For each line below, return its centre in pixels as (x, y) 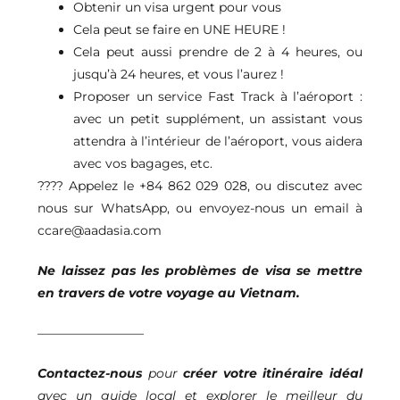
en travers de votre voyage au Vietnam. (169, 293)
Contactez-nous (93, 374)
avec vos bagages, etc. (143, 164)
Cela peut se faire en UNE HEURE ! (179, 30)
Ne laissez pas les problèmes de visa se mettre (200, 271)
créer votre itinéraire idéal (273, 374)
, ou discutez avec (305, 186)
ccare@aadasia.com (100, 231)
